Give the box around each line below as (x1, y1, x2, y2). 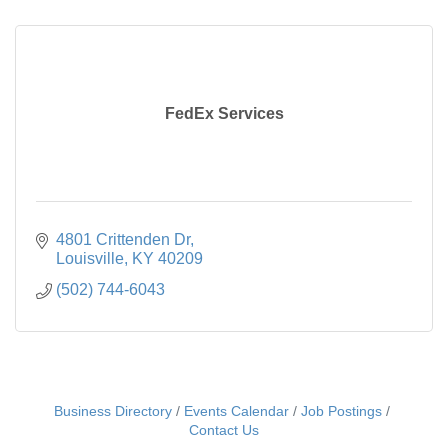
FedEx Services (164, 105, 284, 123)
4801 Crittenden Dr (56, 231, 190, 249)
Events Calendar (184, 404, 289, 420)
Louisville (56, 250, 124, 268)
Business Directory (54, 404, 172, 420)
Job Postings (301, 404, 382, 420)
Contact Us (189, 423, 259, 439)
